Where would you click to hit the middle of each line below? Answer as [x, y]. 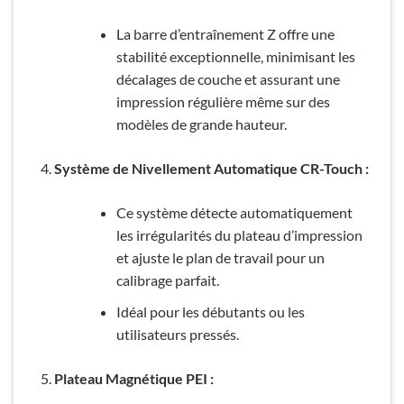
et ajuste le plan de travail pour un [220, 257]
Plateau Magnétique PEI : [133, 378]
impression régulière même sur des [223, 101]
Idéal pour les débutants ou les [210, 311]
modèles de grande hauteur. [201, 124]
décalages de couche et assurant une [228, 78]
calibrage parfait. [167, 280]
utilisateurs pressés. [177, 334]
